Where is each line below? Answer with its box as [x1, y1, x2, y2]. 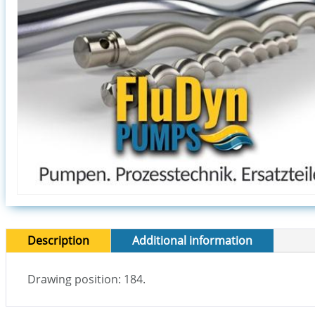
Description [27, 233, 89, 249]
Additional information [132, 233, 252, 249]
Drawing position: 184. [27, 271, 146, 288]
